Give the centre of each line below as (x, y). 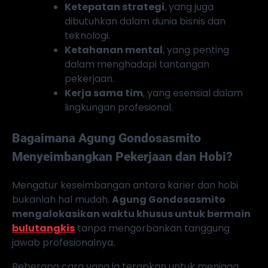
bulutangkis (43, 229)
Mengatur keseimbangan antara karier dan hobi (125, 185)
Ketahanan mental (114, 50)
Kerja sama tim (104, 93)
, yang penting (196, 50)
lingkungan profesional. (119, 107)
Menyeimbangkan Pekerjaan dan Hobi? (122, 156)
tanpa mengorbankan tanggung (152, 229)
